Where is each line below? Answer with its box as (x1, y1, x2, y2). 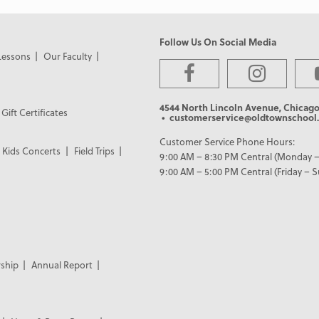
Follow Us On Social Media (159, 34, 276, 48)
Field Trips (73, 144, 115, 158)
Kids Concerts (2, 144, 61, 158)
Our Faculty (43, 48, 92, 63)
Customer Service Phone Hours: (159, 134, 295, 148)
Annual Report (31, 258, 93, 272)
